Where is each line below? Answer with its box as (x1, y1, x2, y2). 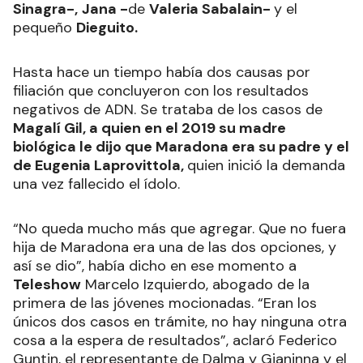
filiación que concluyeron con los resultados (13, 80, 309, 100)
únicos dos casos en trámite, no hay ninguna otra (13, 311, 347, 331)
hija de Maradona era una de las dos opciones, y (13, 237, 336, 257)
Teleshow (13, 274, 81, 294)
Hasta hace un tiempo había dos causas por (13, 62, 310, 82)
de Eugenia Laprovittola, (13, 155, 187, 175)
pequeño (13, 17, 76, 37)
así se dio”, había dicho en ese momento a (13, 255, 297, 275)
